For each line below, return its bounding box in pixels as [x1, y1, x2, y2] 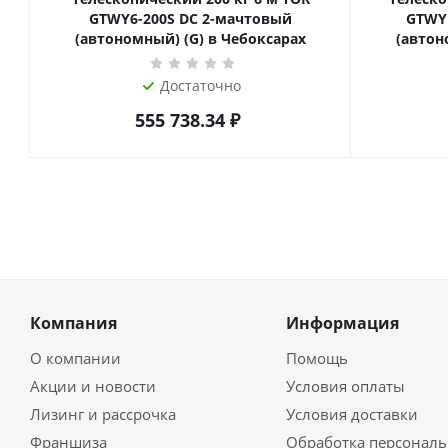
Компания [30, 312, 117, 334]
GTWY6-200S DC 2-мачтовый [89, 9, 292, 28]
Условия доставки [285, 404, 418, 424]
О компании [30, 348, 121, 368]
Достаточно [160, 76, 241, 95]
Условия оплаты [285, 376, 405, 396]
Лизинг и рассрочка [30, 404, 176, 424]
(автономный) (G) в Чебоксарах [75, 29, 306, 48]
